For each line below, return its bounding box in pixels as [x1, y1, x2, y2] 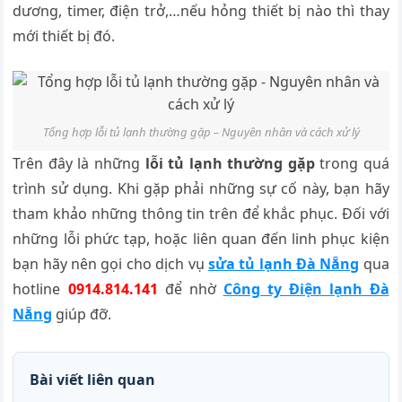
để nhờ [157, 278, 223, 299]
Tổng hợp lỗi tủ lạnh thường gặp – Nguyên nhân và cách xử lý [42, 124, 360, 141]
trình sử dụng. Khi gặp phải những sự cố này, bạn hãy [13, 178, 389, 198]
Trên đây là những [13, 153, 145, 173]
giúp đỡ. [52, 303, 112, 324]
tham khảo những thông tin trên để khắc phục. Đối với [13, 203, 389, 223]
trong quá [314, 153, 389, 173]
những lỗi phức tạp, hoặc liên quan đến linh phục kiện [13, 228, 389, 249]
